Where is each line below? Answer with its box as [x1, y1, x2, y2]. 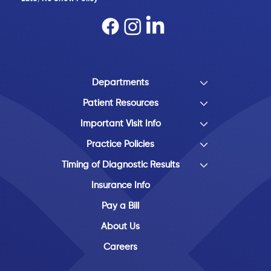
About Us [101, 222, 140, 232]
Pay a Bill [102, 201, 140, 211]
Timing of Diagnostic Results [61, 160, 180, 170]
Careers [103, 243, 138, 252]
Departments [92, 78, 149, 88]
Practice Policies [87, 140, 155, 149]
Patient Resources [82, 99, 158, 108]
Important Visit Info [80, 119, 161, 129]
